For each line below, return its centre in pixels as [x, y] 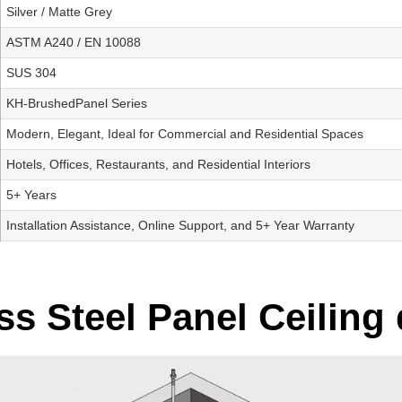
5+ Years [31, 195]
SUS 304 [31, 73]
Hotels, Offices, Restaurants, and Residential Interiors [158, 165]
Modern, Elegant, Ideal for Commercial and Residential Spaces [185, 134]
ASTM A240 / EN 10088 [74, 43]
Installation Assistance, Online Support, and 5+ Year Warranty [180, 226]
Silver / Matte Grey [59, 12]
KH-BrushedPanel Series [77, 104]
